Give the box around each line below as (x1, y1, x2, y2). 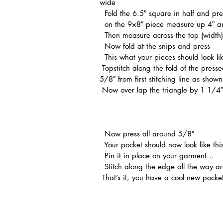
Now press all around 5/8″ (102, 128, 197, 138)
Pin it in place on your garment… (102, 150, 214, 160)
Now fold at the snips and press (102, 41, 210, 51)
